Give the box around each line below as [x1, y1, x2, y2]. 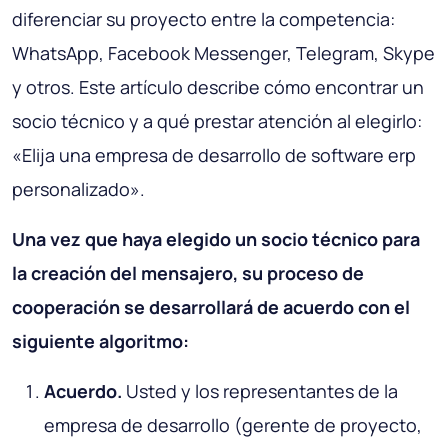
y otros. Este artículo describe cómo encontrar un [12, 75, 424, 100]
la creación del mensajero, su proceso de [12, 261, 364, 286]
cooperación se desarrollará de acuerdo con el [12, 295, 410, 320]
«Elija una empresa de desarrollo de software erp [12, 143, 416, 168]
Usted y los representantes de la [122, 379, 398, 404]
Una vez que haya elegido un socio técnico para [12, 227, 420, 252]
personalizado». [12, 177, 145, 202]
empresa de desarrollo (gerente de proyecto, [44, 413, 422, 438]
